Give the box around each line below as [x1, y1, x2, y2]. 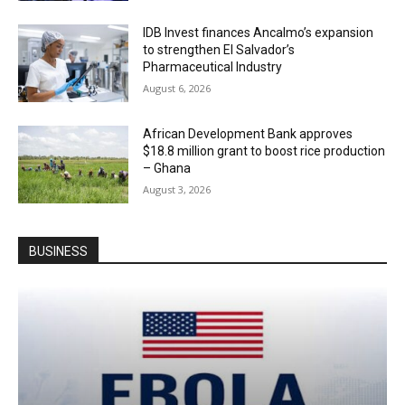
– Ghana [143, 160, 192, 175]
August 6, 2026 [143, 81, 212, 96]
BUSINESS [29, 243, 88, 259]
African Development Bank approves [143, 126, 353, 141]
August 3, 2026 [143, 182, 212, 196]
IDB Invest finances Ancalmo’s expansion [143, 25, 374, 41]
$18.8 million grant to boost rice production [143, 143, 386, 158]
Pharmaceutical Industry [143, 60, 283, 75]
